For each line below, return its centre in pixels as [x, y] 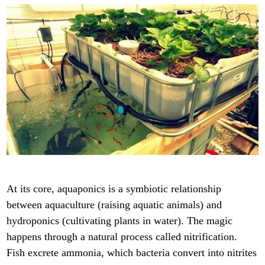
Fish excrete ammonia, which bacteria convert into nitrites [132, 253]
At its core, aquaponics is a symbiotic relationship [114, 189]
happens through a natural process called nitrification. [122, 237]
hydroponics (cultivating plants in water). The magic [120, 221]
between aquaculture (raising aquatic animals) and [114, 205]
